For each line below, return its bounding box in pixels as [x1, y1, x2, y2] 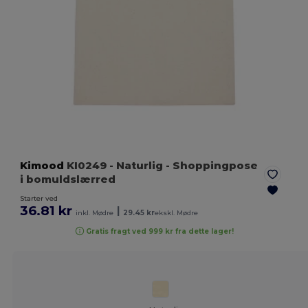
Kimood [20, 159, 65, 173]
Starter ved [20, 194, 58, 203]
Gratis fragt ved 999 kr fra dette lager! [86, 226, 234, 236]
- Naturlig [109, 159, 164, 173]
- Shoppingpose [163, 159, 258, 173]
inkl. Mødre [76, 208, 114, 218]
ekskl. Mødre [155, 208, 199, 218]
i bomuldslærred [20, 173, 116, 186]
